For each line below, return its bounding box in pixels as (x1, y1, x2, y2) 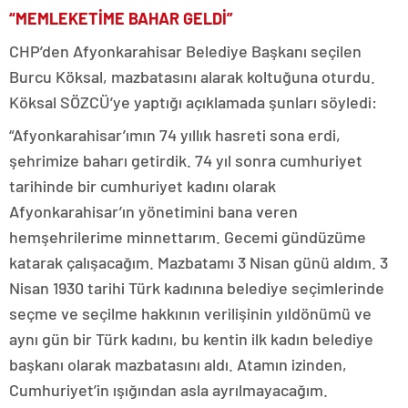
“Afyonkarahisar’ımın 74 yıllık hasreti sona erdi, (9, 125, 341, 145)
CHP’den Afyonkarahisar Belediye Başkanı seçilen (9, 41, 362, 61)
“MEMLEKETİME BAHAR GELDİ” (9, 8, 233, 28)
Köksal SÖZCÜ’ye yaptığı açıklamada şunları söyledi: (9, 92, 377, 112)
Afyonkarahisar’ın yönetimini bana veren (9, 201, 298, 221)
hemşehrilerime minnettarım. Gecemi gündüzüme (9, 227, 366, 247)
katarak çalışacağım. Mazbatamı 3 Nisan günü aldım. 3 (9, 252, 388, 272)
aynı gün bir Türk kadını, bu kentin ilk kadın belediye (9, 329, 373, 349)
